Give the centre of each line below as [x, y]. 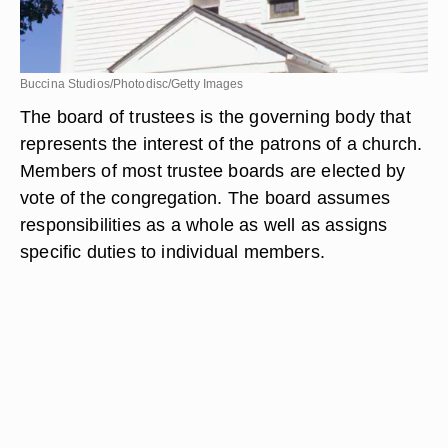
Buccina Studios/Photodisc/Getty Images [132, 84]
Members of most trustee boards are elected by [213, 170]
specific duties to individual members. [172, 251]
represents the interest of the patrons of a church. [221, 143]
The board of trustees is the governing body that [215, 116]
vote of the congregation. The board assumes [205, 197]
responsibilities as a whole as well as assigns [204, 224]
